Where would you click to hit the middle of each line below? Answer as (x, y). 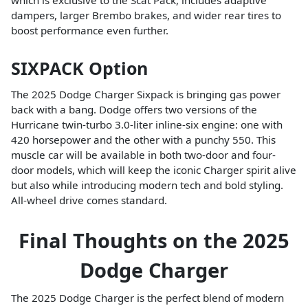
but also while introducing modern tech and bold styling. (147, 185)
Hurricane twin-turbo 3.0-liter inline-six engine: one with (147, 125)
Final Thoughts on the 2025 (154, 241)
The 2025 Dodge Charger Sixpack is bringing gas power (146, 95)
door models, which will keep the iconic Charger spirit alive (154, 170)
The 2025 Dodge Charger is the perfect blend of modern (147, 298)
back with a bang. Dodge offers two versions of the (134, 110)
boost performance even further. (90, 31)
